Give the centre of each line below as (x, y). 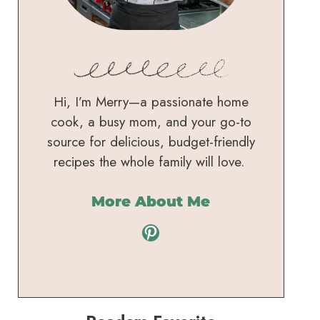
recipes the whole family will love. (151, 162)
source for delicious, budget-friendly (151, 142)
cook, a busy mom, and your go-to (151, 122)
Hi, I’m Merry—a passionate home (151, 102)
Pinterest (174, 231)
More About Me (151, 201)
